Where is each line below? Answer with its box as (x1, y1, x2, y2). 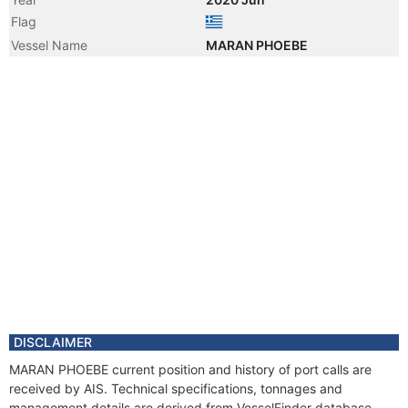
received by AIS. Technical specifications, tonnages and (9, 381, 342, 396)
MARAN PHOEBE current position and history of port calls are (9, 362, 372, 377)
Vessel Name (11, 37, 87, 53)
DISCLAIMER (14, 334, 92, 350)
